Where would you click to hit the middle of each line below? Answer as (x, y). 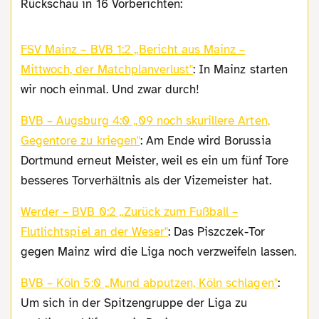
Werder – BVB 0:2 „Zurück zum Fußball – (26, 211)
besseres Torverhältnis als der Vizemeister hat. (146, 180)
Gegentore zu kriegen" (80, 140)
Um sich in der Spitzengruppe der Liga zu (134, 303)
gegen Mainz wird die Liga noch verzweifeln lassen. (158, 251)
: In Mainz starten (240, 69)
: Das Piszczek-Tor (216, 231)
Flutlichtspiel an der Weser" (95, 231)
